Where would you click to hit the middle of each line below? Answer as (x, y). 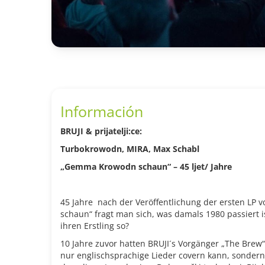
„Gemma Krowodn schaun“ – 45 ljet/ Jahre (146, 167)
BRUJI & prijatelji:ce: (101, 131)
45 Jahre (77, 202)
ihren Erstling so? (95, 226)
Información (102, 111)
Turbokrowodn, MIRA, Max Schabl (130, 149)
